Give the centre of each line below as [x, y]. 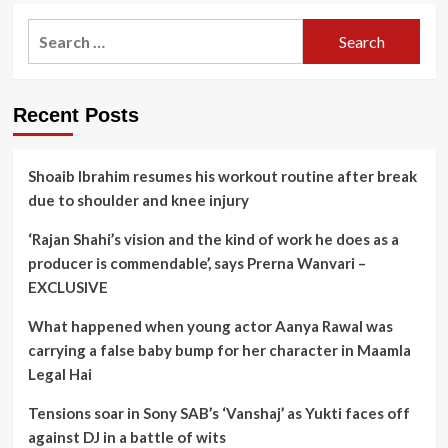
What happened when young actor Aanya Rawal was [210, 326]
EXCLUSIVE [67, 287]
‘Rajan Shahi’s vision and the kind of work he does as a [213, 239]
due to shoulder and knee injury [138, 200]
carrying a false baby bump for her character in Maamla [219, 350]
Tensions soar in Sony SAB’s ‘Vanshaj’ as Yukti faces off [218, 413]
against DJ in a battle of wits [126, 437]
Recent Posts [75, 115]
